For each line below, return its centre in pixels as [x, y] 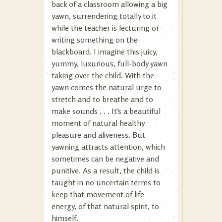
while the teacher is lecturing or [105, 28]
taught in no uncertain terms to [106, 182]
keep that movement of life [98, 194]
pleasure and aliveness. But [98, 135]
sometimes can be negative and [105, 159]
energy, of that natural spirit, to [105, 206]
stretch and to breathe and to [102, 99]
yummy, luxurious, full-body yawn [110, 63]
